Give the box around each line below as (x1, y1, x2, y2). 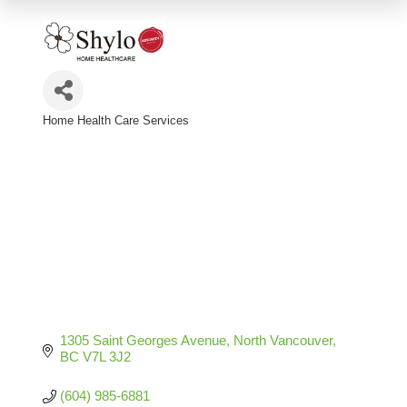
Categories (42, 124, 158, 151)
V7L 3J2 (82, 349, 131, 365)
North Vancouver (233, 333, 333, 349)
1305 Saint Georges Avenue (59, 333, 226, 349)
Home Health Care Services (43, 113, 189, 127)
